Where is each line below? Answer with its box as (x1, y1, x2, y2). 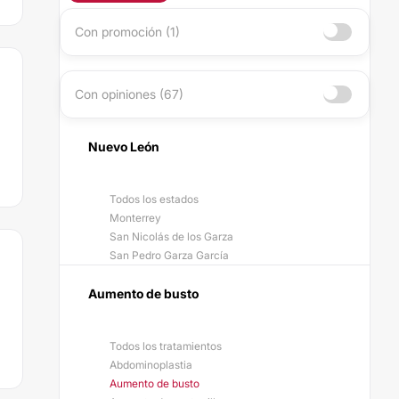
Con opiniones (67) (75, 86, 183, 102)
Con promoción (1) (75, 24, 180, 39)
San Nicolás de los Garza (110, 230, 233, 243)
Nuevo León (88, 139, 159, 154)
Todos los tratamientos (110, 339, 222, 353)
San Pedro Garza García (110, 248, 229, 262)
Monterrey (110, 211, 161, 224)
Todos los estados (110, 192, 199, 206)
